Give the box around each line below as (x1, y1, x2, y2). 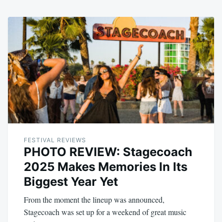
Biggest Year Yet (24, 174, 118, 189)
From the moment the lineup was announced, (24, 194, 165, 205)
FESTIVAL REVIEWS (24, 136, 86, 144)
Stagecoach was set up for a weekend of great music (24, 207, 186, 218)
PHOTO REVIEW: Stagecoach (24, 145, 192, 160)
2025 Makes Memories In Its (24, 160, 187, 174)
